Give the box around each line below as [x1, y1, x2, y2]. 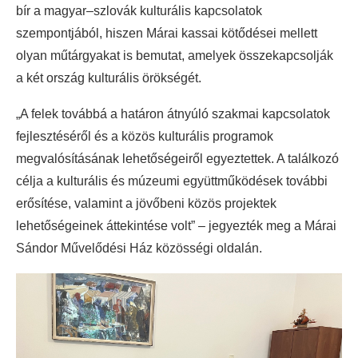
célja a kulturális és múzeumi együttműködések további [16, 174, 328, 189]
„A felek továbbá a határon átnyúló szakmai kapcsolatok [16, 107, 330, 121]
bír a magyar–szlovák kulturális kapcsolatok [16, 4, 262, 18]
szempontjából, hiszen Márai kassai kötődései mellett [16, 26, 317, 41]
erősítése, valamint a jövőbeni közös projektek [16, 197, 276, 211]
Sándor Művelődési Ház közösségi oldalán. [16, 241, 262, 256]
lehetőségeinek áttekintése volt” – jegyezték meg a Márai [16, 219, 336, 233]
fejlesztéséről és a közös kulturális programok [16, 129, 273, 144]
